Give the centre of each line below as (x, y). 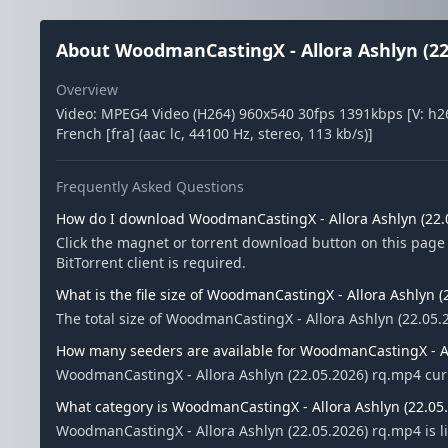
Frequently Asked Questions (150, 186)
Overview (87, 89)
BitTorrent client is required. (151, 262)
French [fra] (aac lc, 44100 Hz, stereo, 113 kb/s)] (214, 133)
